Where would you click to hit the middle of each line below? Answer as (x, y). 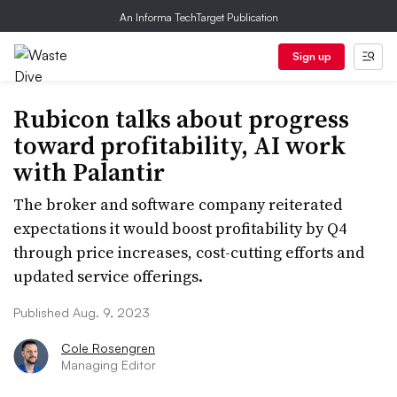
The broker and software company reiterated (178, 204)
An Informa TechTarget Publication (198, 17)
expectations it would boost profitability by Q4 (180, 228)
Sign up (311, 56)
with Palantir (89, 172)
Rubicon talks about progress (181, 119)
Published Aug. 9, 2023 (82, 312)
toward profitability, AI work (179, 145)
